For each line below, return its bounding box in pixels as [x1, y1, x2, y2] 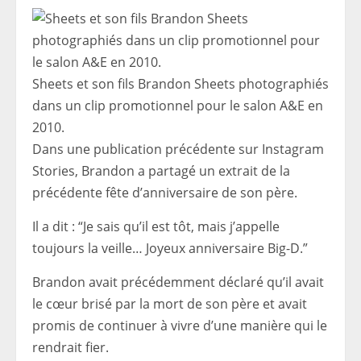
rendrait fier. [32, 338, 109, 356]
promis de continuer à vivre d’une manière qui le [32, 317, 327, 334]
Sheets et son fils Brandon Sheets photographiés [32, 75, 329, 93]
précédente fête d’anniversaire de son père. [32, 184, 297, 201]
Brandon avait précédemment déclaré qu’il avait [32, 273, 324, 291]
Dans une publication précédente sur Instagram [32, 140, 324, 158]
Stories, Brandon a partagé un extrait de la [32, 162, 290, 180]
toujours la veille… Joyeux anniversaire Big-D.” [32, 239, 308, 257]
